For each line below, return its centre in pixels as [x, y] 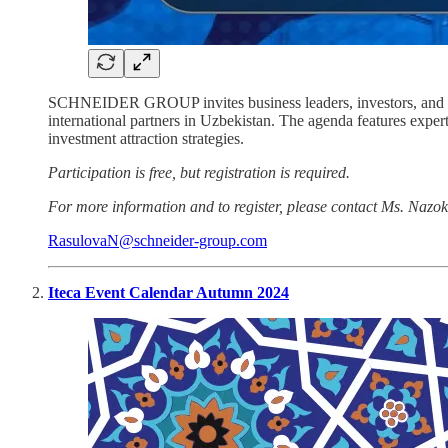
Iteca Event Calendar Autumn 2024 [168, 292]
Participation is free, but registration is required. [199, 172]
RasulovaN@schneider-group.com [157, 240]
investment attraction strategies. [146, 138]
